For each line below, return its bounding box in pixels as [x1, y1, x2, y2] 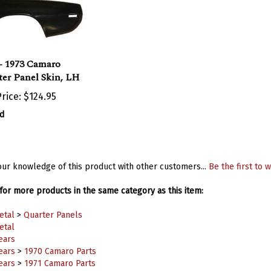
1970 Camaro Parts [24, 235, 96, 245]
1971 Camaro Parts [24, 247, 96, 257]
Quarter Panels [23, 198, 82, 209]
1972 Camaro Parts [24, 259, 96, 269]
